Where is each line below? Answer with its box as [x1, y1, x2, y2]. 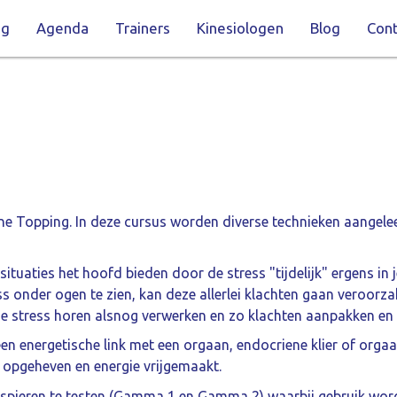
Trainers [114, 19, 170, 37]
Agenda [35, 19, 89, 37]
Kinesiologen [196, 19, 284, 37]
